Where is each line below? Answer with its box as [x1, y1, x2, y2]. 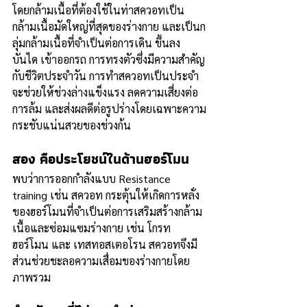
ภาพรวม [12, 270, 51, 284]
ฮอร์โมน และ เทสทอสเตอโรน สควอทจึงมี [12, 237, 197, 251]
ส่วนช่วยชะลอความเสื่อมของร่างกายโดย [12, 254, 190, 268]
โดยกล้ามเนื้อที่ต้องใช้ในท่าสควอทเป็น [12, 3, 184, 17]
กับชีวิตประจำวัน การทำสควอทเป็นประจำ [12, 69, 199, 83]
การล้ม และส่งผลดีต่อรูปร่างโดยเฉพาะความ [12, 101, 206, 116]
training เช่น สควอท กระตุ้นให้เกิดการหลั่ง [12, 188, 199, 202]
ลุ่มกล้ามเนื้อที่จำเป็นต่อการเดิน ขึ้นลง [12, 36, 180, 50]
